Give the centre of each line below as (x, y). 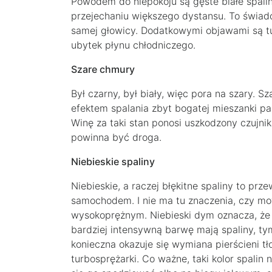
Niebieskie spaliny (113, 161)
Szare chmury (103, 69)
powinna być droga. (116, 137)
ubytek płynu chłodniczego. (133, 45)
